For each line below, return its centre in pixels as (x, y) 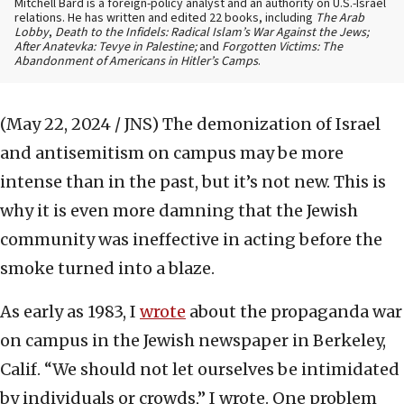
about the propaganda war (294, 312)
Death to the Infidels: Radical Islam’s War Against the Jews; (212, 33)
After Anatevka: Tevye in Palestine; (107, 47)
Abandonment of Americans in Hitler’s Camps (136, 62)
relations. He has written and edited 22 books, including (165, 18)
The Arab (340, 18)
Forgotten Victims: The (282, 47)
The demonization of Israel (271, 124)
